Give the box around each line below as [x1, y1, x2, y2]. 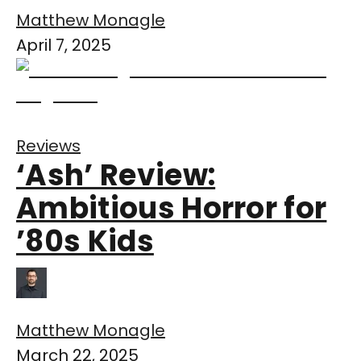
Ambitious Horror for [16, 188, 327, 230]
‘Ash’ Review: [16, 155, 216, 197]
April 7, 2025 [16, 34, 111, 57]
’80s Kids [16, 221, 154, 263]
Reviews [16, 135, 81, 158]
